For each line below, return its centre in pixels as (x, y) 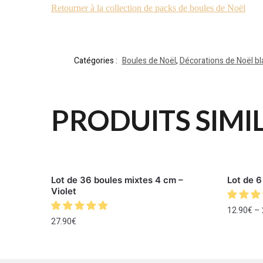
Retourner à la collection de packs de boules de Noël (149, 8)
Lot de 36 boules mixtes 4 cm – (117, 180)
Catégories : (96, 60)
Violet (64, 191)
